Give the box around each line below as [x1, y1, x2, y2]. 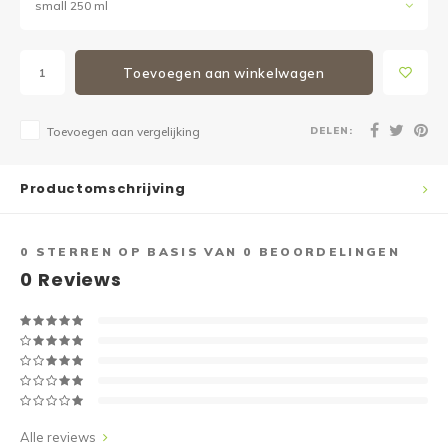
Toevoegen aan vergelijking [47, 124, 200, 139]
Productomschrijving [20, 179, 186, 198]
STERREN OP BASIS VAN [30, 244, 243, 259]
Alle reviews [20, 429, 96, 445]
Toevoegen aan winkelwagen [123, 64, 325, 81]
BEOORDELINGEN [253, 244, 400, 259]
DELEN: [310, 123, 353, 136]
